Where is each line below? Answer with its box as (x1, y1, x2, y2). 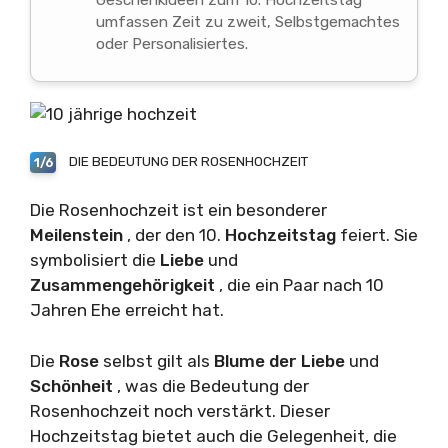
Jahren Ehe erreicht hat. (30, 300, 224, 321)
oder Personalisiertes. (95, 35, 248, 54)
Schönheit (30, 375, 117, 396)
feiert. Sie (340, 225, 418, 246)
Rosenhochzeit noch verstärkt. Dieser (30, 400, 330, 421)
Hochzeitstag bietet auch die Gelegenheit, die (30, 425, 397, 446)
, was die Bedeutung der (117, 375, 309, 396)
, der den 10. (127, 225, 225, 246)
